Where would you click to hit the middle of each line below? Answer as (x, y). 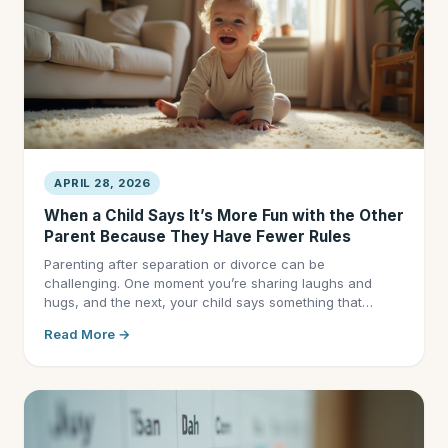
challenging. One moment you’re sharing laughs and (208, 283)
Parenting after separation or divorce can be (184, 264)
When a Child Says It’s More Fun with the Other (224, 215)
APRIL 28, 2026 (102, 183)
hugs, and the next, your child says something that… (208, 302)
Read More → (87, 334)
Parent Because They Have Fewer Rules (197, 236)
